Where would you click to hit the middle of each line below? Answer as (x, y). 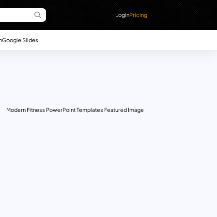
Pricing (139, 15)
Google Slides (20, 39)
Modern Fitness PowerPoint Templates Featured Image (75, 110)
